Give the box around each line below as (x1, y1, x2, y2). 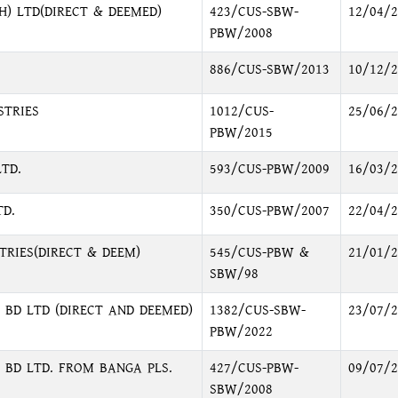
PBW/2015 (209, 123, 273, 143)
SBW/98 (209, 264, 259, 284)
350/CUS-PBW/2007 (209, 201, 330, 221)
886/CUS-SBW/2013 (209, 60, 330, 80)
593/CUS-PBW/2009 (209, 159, 330, 179)
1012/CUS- (209, 101, 274, 122)
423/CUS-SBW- (209, 2, 298, 22)
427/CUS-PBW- (209, 358, 298, 378)
